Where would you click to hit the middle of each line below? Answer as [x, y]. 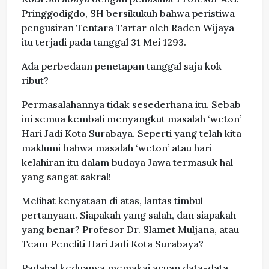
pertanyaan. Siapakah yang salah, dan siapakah [129, 215]
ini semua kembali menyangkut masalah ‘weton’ [131, 119]
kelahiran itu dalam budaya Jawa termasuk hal [127, 162]
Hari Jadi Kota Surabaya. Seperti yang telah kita [131, 134]
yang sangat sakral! [66, 177]
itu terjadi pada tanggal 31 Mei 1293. [104, 42]
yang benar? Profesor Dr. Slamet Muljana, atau [130, 230]
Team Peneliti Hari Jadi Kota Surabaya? [113, 244]
